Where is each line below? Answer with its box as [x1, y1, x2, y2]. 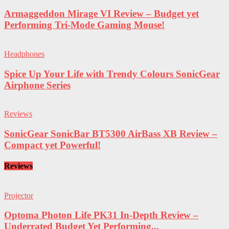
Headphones [4, 50, 44, 59]
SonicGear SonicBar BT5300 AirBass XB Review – [4, 128, 217, 140]
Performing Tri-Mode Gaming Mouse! [4, 19, 165, 31]
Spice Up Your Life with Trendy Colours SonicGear [4, 68, 220, 79]
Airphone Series [4, 79, 71, 90]
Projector [4, 191, 33, 200]
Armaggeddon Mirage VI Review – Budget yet [4, 8, 199, 19]
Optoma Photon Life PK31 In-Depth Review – [4, 210, 198, 221]
